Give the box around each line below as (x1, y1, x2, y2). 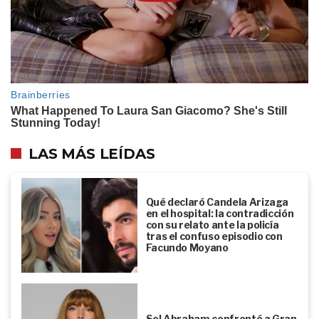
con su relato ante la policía (145, 219, 279, 231)
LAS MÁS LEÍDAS (28, 145, 155, 162)
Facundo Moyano (145, 241, 229, 254)
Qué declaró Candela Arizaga (145, 196, 289, 209)
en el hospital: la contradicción (145, 207, 294, 220)
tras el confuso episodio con (145, 230, 283, 243)
